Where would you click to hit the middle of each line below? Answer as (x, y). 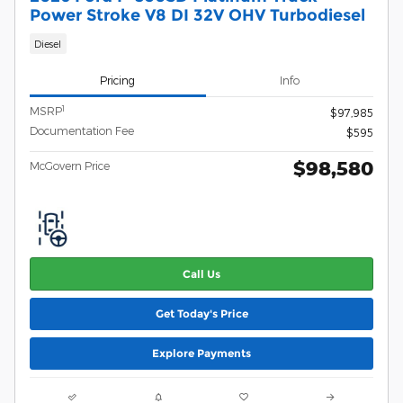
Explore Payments (201, 354)
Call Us (201, 273)
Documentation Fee (82, 131)
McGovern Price (70, 166)
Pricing (118, 80)
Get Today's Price (201, 314)
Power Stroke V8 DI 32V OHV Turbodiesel (197, 14)
